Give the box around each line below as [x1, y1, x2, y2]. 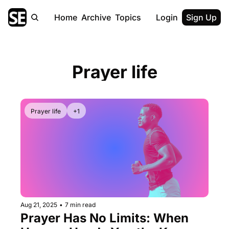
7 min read [65, 201, 96, 209]
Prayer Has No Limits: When [20, 211, 189, 226]
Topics [114, 12, 141, 22]
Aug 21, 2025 [20, 201, 57, 209]
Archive [81, 12, 111, 22]
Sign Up [186, 12, 217, 22]
